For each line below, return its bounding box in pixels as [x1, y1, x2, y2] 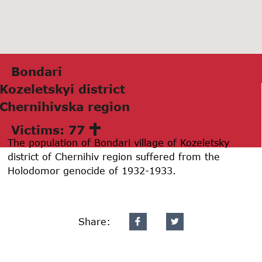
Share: [78, 215, 111, 227]
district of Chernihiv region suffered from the [8, 150, 220, 162]
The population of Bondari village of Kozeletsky [8, 136, 230, 148]
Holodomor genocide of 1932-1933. [8, 164, 177, 176]
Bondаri [11, 64, 62, 78]
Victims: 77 [11, 122, 85, 137]
